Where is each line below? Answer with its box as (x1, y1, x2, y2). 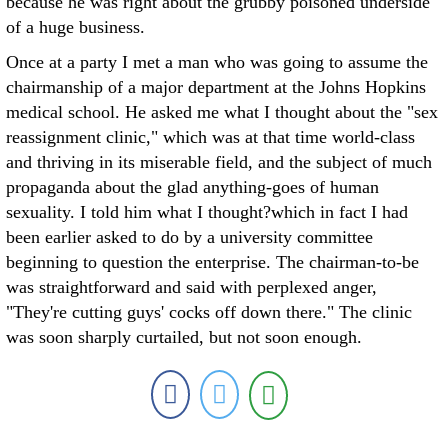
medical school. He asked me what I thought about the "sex (6, 102, 438, 122)
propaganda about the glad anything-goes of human (6, 177, 379, 197)
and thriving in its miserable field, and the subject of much (6, 152, 432, 172)
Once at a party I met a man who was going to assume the (6, 52, 428, 72)
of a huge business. (6, 17, 145, 37)
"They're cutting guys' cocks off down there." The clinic (6, 302, 412, 322)
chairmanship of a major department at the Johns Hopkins (6, 77, 426, 97)
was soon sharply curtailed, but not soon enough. (6, 327, 362, 347)
